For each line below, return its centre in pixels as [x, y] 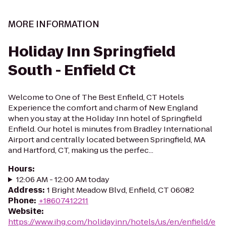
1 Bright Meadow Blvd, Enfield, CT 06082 [121, 190]
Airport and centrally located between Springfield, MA [107, 139]
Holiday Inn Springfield [92, 52]
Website [25, 211]
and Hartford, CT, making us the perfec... [81, 150]
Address [25, 190]
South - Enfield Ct [72, 70]
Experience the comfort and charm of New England [103, 108]
